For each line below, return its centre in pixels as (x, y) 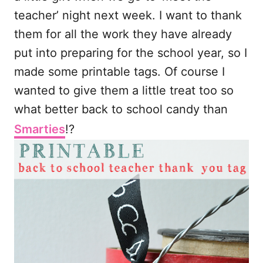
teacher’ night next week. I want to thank (128, 16)
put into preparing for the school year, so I (131, 53)
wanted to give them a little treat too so (124, 91)
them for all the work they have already (123, 34)
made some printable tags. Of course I (119, 72)
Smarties (40, 129)
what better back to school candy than (121, 109)
